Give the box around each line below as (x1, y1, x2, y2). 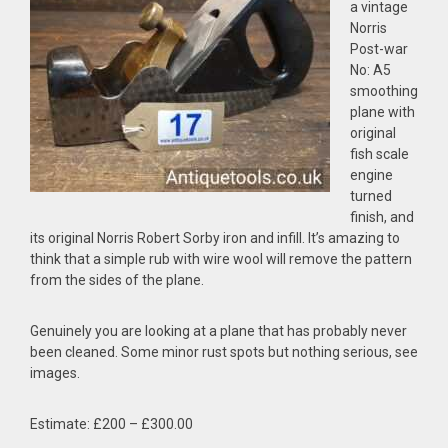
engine (350, 167, 393, 183)
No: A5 (350, 62, 391, 78)
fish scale (350, 146, 409, 162)
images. (30, 365, 80, 381)
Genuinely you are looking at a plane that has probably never (30, 323, 407, 339)
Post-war (350, 41, 408, 57)
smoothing (350, 83, 418, 99)
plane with (350, 104, 415, 120)
